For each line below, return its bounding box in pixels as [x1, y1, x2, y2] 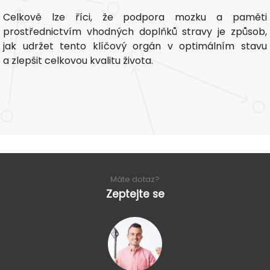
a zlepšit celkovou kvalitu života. [3, 53, 153, 67]
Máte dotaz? [110, 173, 160, 185]
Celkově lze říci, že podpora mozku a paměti [3, 10, 267, 24]
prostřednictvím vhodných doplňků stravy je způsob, [3, 24, 267, 39]
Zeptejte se [105, 186, 165, 201]
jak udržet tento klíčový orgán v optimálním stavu [3, 39, 267, 53]
